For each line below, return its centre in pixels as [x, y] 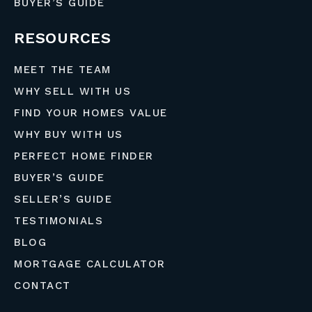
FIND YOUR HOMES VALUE [91, 112]
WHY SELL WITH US [72, 91]
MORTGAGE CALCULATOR [90, 264]
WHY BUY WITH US [69, 134]
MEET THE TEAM [63, 69]
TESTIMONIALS [58, 220]
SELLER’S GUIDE [63, 199]
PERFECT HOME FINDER [84, 156]
